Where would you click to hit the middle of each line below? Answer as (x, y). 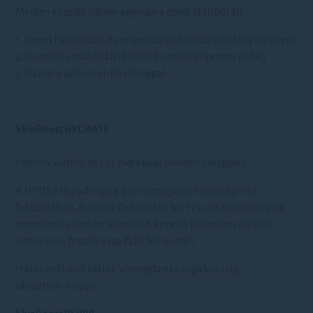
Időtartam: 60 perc (57, 286)
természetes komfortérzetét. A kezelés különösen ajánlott (144, 224)
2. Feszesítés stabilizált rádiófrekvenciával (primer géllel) (141, 57)
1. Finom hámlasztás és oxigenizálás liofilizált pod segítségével (155, 40)
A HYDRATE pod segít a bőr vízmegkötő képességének (137, 191)
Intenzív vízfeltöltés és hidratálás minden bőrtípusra (131, 163)
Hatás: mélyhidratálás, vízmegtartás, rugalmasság (128, 269)
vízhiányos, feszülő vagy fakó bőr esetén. (106, 241)
